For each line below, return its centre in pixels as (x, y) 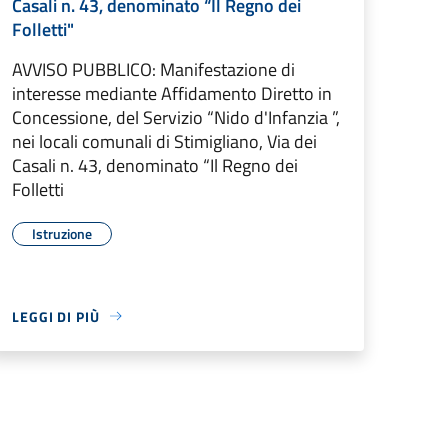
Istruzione (62, 233)
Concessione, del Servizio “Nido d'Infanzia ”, (176, 117)
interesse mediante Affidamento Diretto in (172, 93)
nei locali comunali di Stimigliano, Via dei (164, 141)
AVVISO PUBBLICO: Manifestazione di (153, 69)
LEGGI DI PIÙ (56, 316)
